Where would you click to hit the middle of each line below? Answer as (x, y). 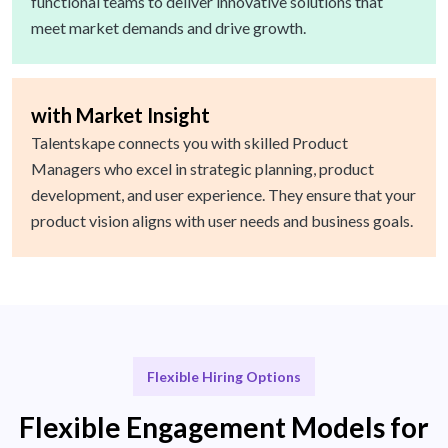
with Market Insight (120, 115)
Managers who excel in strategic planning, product (202, 169)
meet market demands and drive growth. (168, 28)
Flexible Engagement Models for (224, 427)
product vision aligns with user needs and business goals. (222, 221)
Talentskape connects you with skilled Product (189, 143)
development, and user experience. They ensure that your (223, 195)
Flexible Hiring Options (224, 377)
